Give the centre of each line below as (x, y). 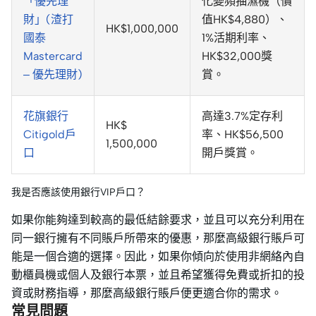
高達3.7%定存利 (242, 116)
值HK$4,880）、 (245, 20)
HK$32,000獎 (237, 56)
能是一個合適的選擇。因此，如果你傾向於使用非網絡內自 (158, 257)
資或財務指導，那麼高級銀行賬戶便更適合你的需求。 (147, 293)
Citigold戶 (50, 135)
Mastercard (53, 56)
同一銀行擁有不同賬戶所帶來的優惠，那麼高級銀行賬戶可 (158, 238)
